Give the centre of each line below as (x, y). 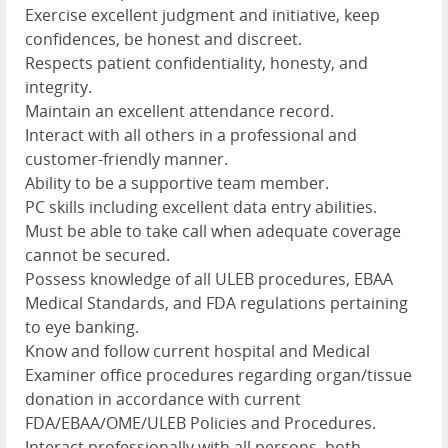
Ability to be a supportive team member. (177, 182)
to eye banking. (82, 326)
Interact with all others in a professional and (191, 134)
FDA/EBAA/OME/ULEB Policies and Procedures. (200, 422)
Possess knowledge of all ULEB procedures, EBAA (209, 278)
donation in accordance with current (163, 398)
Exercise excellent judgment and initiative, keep (202, 14)
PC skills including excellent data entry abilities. (201, 206)
